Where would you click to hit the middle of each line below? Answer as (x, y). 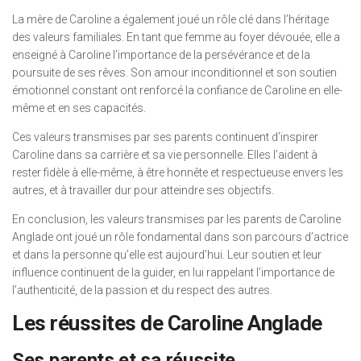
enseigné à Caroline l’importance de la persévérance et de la (161, 55)
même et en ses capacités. (79, 108)
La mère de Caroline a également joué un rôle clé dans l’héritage (170, 20)
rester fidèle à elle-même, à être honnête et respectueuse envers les (178, 173)
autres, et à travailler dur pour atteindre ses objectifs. (143, 191)
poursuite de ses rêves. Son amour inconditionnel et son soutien (174, 73)
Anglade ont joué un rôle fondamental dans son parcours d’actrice (180, 237)
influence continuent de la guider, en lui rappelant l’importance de (173, 273)
